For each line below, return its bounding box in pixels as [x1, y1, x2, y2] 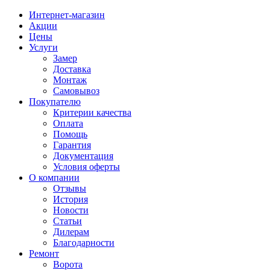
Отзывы [53, 183, 86, 193]
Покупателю [29, 96, 81, 107]
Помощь [53, 129, 87, 139]
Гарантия [53, 140, 91, 150]
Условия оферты [53, 162, 120, 172]
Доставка [53, 64, 91, 74]
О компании [29, 172, 80, 183]
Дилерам [53, 227, 89, 237]
